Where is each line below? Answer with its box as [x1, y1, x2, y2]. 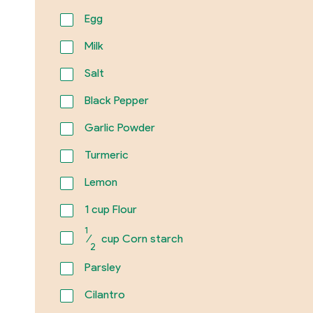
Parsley [84, 261, 121, 275]
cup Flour [88, 202, 137, 216]
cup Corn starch [98, 231, 183, 245]
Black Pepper [84, 93, 149, 107]
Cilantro [84, 288, 125, 302]
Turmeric [84, 147, 129, 161]
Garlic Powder [84, 120, 155, 134]
